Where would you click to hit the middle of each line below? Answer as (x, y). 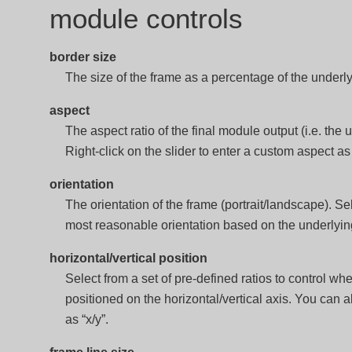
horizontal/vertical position (128, 258)
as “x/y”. (86, 319)
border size (82, 57)
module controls (146, 18)
